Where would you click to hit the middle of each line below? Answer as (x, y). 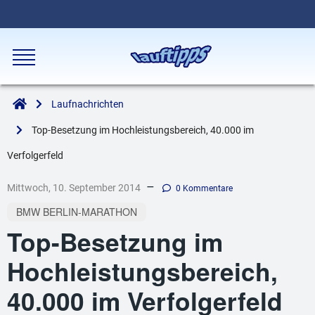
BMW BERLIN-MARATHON (76, 212)
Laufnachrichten (87, 104)
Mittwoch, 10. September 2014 (74, 188)
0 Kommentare (205, 188)
